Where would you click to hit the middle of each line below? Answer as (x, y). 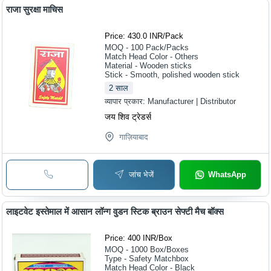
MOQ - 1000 (126, 250)
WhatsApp (227, 174)
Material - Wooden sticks (149, 65)
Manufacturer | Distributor (192, 101)
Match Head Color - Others (152, 56)
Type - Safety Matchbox (147, 259)
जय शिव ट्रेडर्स (128, 116)
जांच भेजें (141, 174)
